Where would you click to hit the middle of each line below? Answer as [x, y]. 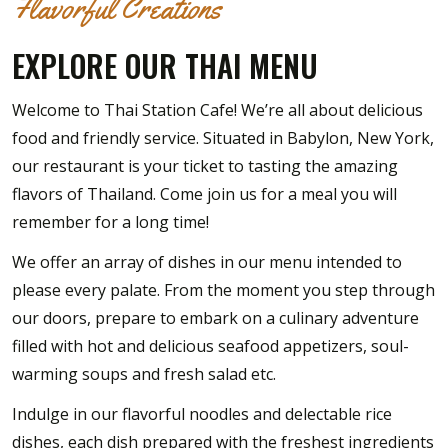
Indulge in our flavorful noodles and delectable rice [202, 414]
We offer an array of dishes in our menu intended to [207, 262]
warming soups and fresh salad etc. [144, 374]
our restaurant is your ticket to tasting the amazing [205, 166]
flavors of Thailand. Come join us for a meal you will [204, 194]
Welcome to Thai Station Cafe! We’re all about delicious [217, 110]
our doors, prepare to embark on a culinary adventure [215, 318]
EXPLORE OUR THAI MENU [165, 66]
